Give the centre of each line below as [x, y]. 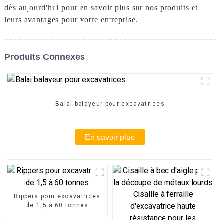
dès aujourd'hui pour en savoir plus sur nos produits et [101, 7]
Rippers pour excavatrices [57, 196]
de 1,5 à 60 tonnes [57, 205]
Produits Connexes [44, 57]
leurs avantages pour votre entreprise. [71, 19]
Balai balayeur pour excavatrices [110, 104]
